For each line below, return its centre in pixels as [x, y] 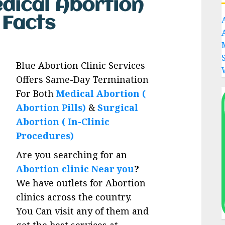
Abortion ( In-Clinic [63, 122]
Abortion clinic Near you [75, 169]
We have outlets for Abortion [81, 183]
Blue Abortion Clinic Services [81, 66]
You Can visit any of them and [83, 211]
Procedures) [45, 136]
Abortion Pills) [51, 108]
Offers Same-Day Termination [83, 80]
